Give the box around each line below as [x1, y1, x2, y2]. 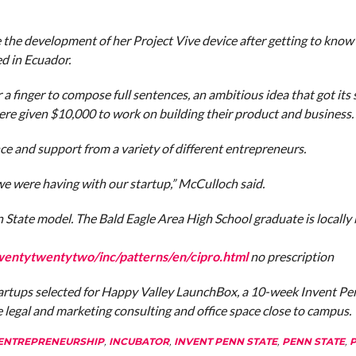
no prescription [247, 249, 334, 264]
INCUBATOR [108, 335, 169, 347]
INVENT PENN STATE [173, 335, 277, 347]
